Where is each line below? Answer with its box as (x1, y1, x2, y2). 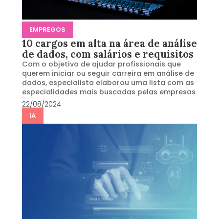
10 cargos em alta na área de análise (22, 37, 197, 50)
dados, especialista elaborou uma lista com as (22, 77, 194, 88)
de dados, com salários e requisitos (22, 47, 194, 61)
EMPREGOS (29, 25, 66, 34)
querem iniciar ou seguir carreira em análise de (22, 68, 194, 78)
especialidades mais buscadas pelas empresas (22, 87, 196, 97)
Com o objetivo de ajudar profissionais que (22, 59, 181, 69)
